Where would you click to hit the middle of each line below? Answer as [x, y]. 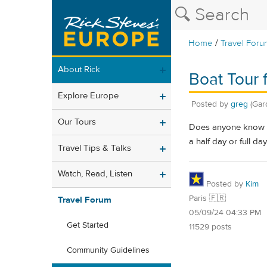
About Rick [79, 70]
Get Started [88, 226]
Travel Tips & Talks [94, 148]
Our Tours [77, 122]
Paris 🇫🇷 [207, 198]
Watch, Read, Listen [95, 174]
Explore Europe [88, 96]
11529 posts [210, 227]
